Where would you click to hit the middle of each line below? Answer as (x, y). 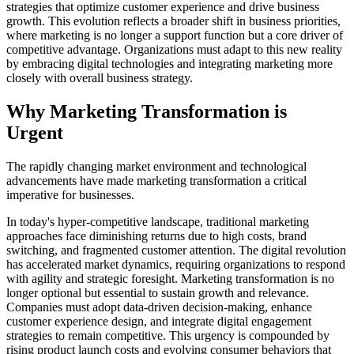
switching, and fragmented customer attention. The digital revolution (176, 250)
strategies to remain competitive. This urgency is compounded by (168, 336)
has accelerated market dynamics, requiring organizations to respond (176, 265)
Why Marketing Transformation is (147, 112)
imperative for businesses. (70, 195)
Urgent (35, 133)
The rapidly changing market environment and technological (156, 167)
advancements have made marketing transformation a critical (156, 181)
